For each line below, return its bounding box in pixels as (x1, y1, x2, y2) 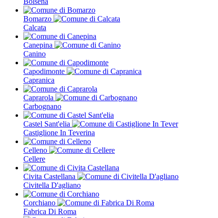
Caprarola (23, 93, 55, 102)
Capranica (23, 75, 54, 84)
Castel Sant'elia (23, 119, 72, 128)
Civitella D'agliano (23, 181, 81, 189)
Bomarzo (23, 14, 54, 23)
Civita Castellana (23, 172, 77, 181)
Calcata (23, 23, 46, 32)
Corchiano (23, 198, 57, 207)
